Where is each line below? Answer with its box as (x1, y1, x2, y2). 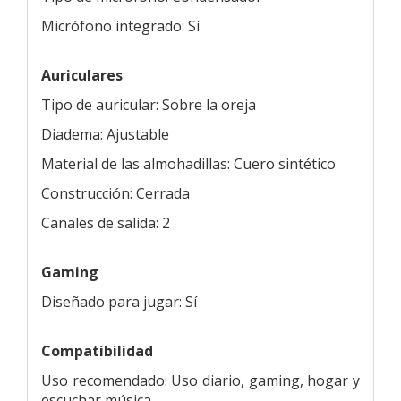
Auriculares (41, 64, 123, 85)
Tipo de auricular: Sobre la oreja (41, 94, 256, 115)
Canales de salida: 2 (41, 212, 170, 233)
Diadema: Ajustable (41, 124, 169, 144)
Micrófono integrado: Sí (41, 15, 200, 36)
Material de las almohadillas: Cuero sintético (41, 153, 336, 174)
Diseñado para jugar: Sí (41, 291, 197, 311)
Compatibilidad (41, 340, 153, 361)
